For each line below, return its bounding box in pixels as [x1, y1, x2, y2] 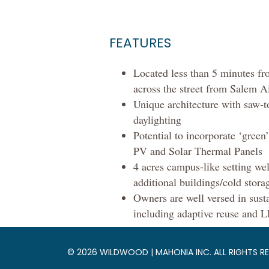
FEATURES [109, 34, 171, 53]
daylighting [133, 112, 181, 127]
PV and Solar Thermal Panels [133, 144, 262, 159]
